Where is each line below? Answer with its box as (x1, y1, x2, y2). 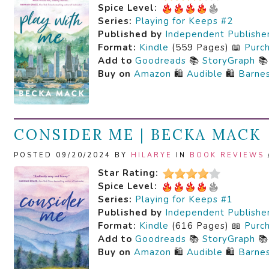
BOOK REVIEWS (190, 151, 264, 160)
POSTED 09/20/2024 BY (14, 151, 131, 160)
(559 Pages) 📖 (169, 41, 244, 53)
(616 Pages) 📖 (169, 220, 244, 232)
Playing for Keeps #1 (135, 193, 233, 205)
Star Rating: (98, 167, 159, 179)
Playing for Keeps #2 (135, 15, 233, 27)
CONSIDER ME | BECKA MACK (14, 125, 261, 144)
